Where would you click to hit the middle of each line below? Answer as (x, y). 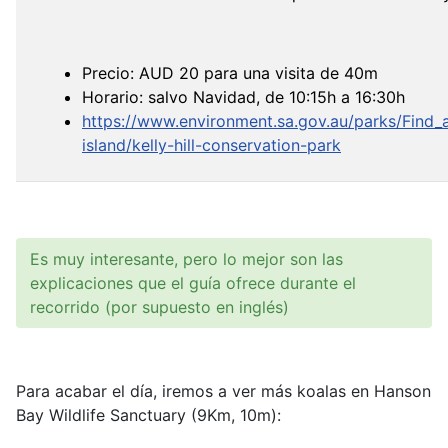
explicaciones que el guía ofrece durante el (193, 283)
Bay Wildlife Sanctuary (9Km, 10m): (148, 415)
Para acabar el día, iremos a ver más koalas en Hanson (223, 391)
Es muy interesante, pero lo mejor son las (186, 259)
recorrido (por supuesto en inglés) (159, 307)
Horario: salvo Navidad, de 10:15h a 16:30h (243, 97)
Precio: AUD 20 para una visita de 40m (230, 73)
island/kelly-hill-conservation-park (211, 145)
